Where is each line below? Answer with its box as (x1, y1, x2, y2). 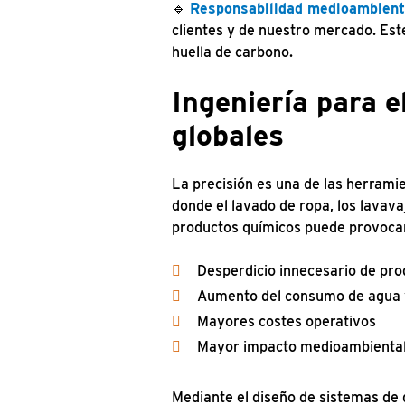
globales (172, 118, 284, 154)
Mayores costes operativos (197, 313, 376, 331)
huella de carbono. (172, 43, 293, 61)
